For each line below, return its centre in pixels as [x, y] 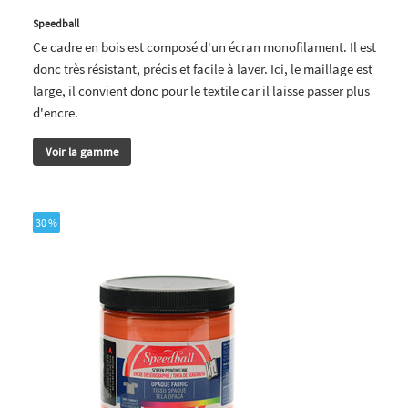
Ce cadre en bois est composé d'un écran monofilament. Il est [204, 46]
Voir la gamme [82, 151]
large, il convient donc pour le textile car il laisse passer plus [201, 90]
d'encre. [56, 112]
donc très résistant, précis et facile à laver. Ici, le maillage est [203, 68]
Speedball [56, 23]
